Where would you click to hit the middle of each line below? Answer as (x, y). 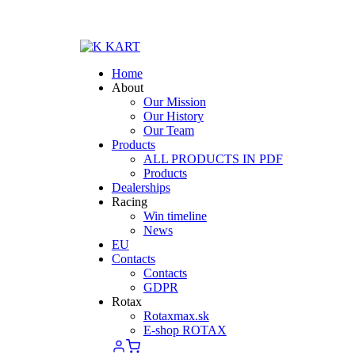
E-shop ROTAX (185, 330)
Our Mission (174, 102)
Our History (173, 116)
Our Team (168, 130)
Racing (129, 202)
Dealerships (141, 187)
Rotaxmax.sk (176, 316)
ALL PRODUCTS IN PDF (213, 159)
